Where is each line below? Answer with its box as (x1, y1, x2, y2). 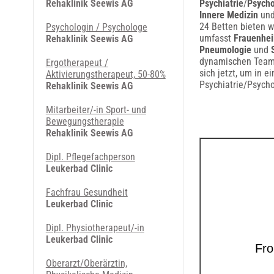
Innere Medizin (199, 9, 258, 21)
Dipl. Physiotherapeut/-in (45, 222, 144, 234)
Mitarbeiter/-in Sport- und (45, 104, 146, 116)
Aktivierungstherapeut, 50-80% (45, 68, 166, 80)
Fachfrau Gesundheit (45, 187, 128, 198)
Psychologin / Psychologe (45, 21, 147, 33)
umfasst (199, 32, 234, 44)
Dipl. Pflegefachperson (45, 151, 135, 163)
